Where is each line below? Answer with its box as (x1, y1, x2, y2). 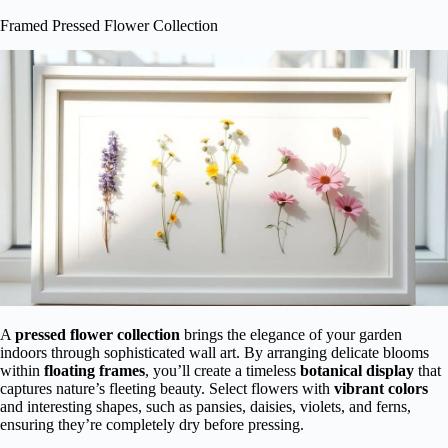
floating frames (44, 361, 145, 379)
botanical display (300, 361, 414, 379)
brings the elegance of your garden (180, 325, 402, 343)
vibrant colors (334, 379, 428, 397)
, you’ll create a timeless (145, 361, 300, 379)
